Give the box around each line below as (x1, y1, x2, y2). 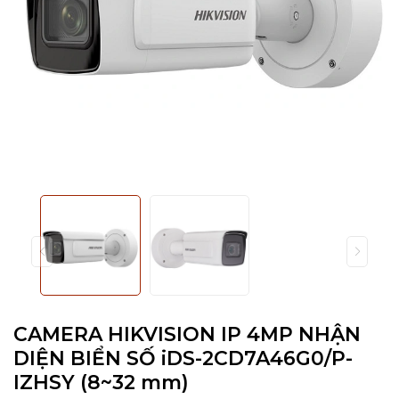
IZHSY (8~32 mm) (13, 370, 189, 395)
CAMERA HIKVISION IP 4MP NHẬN (13, 322, 361, 346)
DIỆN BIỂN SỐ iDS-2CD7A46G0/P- (13, 346, 353, 370)
